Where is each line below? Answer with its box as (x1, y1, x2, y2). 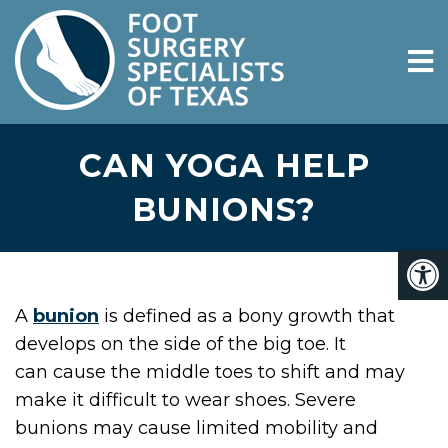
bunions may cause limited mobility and (15, 417, 378, 439)
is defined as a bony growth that (99, 305, 395, 327)
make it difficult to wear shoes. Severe (15, 389, 356, 411)
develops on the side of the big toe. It (15, 333, 346, 355)
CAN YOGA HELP (78, 146, 370, 185)
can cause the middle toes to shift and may (15, 361, 405, 383)
